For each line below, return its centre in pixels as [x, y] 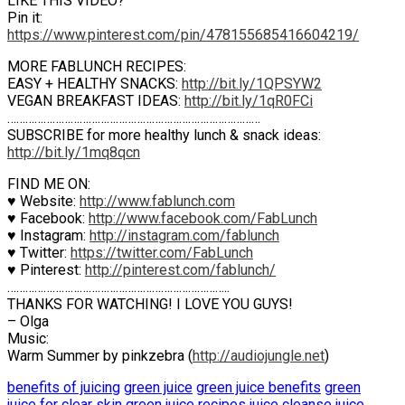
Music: [28, 338]
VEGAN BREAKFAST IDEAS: [96, 100]
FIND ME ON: [49, 184]
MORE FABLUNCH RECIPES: [97, 66]
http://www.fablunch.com [157, 201]
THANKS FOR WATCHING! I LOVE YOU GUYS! [150, 304]
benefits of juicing [64, 387]
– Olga [28, 321]
